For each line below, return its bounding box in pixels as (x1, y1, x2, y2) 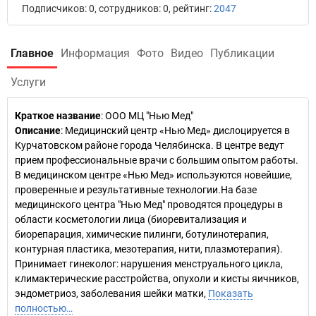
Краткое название (15, 110, 101, 121)
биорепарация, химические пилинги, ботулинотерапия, (15, 229, 269, 240)
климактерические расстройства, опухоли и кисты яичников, (15, 273, 299, 284)
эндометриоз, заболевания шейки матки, (15, 288, 208, 299)
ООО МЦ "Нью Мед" (105, 110, 193, 121)
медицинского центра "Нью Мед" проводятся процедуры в (15, 199, 283, 210)
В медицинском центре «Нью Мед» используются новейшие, (15, 169, 292, 181)
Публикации (210, 47, 274, 60)
